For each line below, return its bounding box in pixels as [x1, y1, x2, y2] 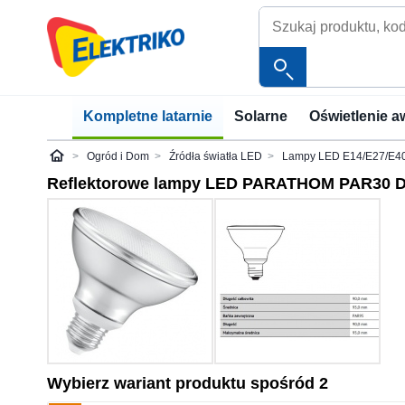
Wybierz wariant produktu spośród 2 [47, 374, 328, 392]
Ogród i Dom [87, 149, 149, 163]
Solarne [234, 108, 287, 124]
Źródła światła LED [169, 149, 262, 163]
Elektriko [55, 154, 99, 167]
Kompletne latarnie [83, 108, 212, 124]
